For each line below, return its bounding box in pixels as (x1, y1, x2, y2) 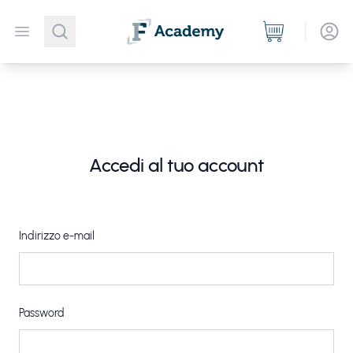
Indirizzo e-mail (19, 229, 95, 243)
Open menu (21, 24, 95, 41)
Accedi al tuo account (89, 154, 264, 176)
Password (19, 307, 65, 320)
